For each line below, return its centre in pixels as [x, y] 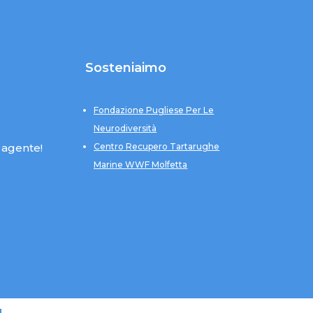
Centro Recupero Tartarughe [157, 147]
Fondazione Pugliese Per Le [154, 110]
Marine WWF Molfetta [141, 165]
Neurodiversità [125, 129]
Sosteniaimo [126, 68]
